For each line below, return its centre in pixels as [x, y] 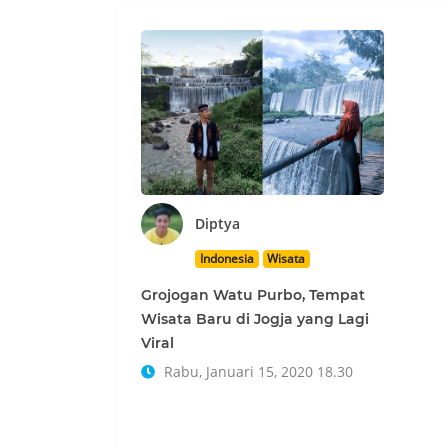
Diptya [217, 223]
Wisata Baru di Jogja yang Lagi [255, 319]
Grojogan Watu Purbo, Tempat [253, 295]
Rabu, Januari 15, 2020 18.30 [256, 371]
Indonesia [226, 258]
